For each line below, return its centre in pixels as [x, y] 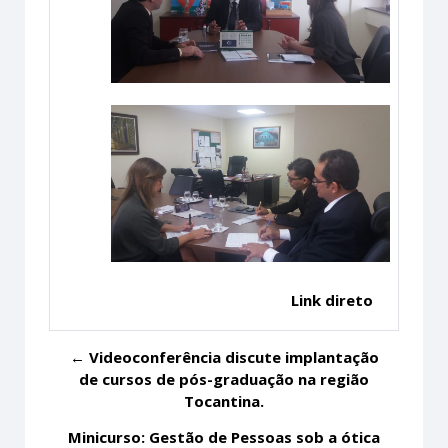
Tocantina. [224, 400]
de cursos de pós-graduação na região [224, 378]
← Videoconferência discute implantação [224, 356]
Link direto [331, 299]
